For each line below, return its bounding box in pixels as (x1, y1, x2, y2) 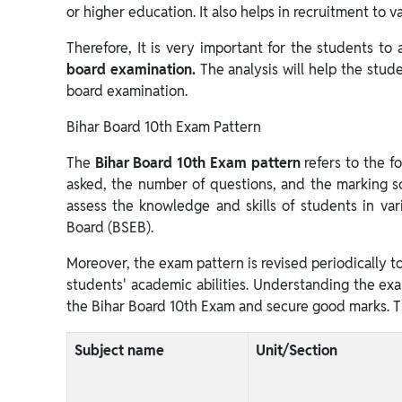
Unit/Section (256, 341, 337, 360)
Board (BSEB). (66, 218, 153, 237)
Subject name (74, 341, 164, 360)
